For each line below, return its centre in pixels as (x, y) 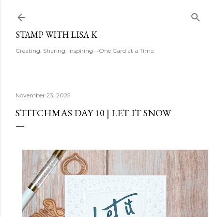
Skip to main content (108, 12)
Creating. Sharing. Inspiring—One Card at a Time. (85, 51)
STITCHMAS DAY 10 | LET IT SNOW (93, 113)
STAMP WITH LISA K (56, 35)
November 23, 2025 (43, 95)
